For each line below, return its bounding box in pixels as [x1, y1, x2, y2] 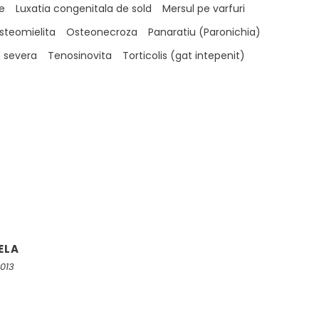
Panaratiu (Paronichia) [147, 25, 261, 39]
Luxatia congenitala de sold [15, 1, 152, 16]
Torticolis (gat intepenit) [122, 48, 245, 63]
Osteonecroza [66, 25, 137, 39]
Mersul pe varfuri [162, 1, 245, 16]
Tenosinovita [47, 48, 112, 63]
